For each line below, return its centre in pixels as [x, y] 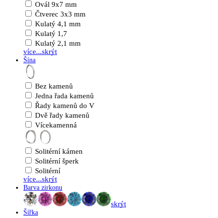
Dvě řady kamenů [62, 115]
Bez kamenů [54, 86]
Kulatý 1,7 [51, 34]
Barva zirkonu [43, 188]
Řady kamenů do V [65, 106]
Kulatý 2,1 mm [58, 43]
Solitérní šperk [57, 161]
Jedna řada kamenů [64, 96]
